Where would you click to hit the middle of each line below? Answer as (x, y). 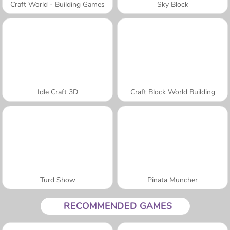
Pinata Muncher (172, 180)
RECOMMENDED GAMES (118, 206)
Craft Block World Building (172, 92)
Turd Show (57, 180)
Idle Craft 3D (57, 92)
